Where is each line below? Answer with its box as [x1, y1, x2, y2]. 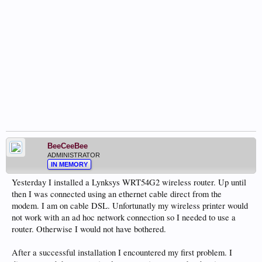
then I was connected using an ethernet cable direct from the [12, 188, 222, 199]
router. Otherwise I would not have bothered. [12, 223, 166, 235]
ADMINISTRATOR [47, 151, 100, 158]
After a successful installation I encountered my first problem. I [12, 247, 232, 258]
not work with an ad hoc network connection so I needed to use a [12, 212, 236, 223]
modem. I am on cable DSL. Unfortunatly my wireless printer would [12, 200, 248, 211]
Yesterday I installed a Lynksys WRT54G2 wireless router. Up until [12, 177, 246, 188]
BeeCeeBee [47, 142, 88, 150]
